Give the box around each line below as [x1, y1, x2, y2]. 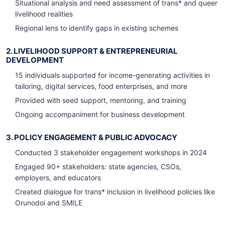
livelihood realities [15, 10, 73, 19]
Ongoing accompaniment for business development [15, 110, 185, 119]
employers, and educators [15, 173, 101, 182]
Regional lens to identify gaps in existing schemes [15, 24, 178, 33]
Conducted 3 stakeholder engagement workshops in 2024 [15, 148, 207, 157]
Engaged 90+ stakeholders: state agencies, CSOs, [15, 162, 181, 171]
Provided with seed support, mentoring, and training [15, 96, 186, 105]
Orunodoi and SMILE [15, 198, 82, 207]
